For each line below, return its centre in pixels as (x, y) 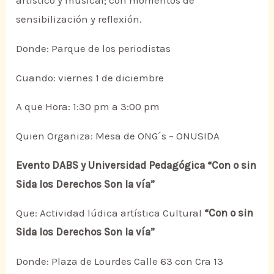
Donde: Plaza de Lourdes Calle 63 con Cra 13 (120, 261)
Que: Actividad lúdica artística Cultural (110, 213)
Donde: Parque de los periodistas (94, 49)
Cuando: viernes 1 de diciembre (90, 77)
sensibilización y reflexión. (79, 19)
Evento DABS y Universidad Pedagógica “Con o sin (136, 165)
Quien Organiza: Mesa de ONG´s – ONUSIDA (118, 136)
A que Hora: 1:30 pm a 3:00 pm (88, 107)
